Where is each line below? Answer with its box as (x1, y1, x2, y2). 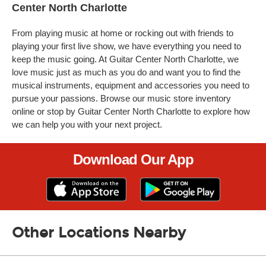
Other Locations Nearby (12, 224, 186, 241)
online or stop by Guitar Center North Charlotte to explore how (12, 106, 250, 116)
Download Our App (72, 151, 194, 167)
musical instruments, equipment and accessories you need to (12, 80, 249, 90)
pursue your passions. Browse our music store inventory (12, 93, 231, 103)
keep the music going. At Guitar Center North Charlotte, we (12, 54, 239, 64)
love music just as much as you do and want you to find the (12, 67, 240, 77)
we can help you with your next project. (12, 119, 162, 129)
